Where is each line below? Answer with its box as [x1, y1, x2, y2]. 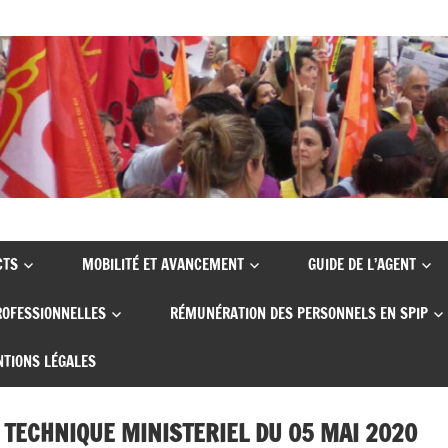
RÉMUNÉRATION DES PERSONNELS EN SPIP [169, 302, 428, 324]
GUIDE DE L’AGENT [308, 254, 417, 276]
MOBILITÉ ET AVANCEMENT [81, 254, 244, 276]
